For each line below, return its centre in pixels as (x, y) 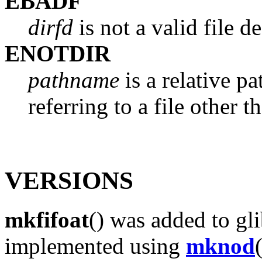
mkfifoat (47, 220)
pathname (74, 80)
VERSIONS (69, 181)
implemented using (95, 246)
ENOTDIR (58, 53)
